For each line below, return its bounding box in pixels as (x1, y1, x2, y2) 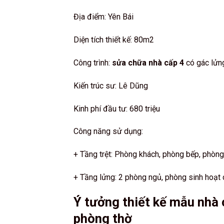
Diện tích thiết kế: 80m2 (73, 35, 154, 45)
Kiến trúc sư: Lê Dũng (73, 80, 148, 90)
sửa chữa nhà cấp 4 (112, 58, 184, 68)
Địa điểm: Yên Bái (73, 12, 133, 22)
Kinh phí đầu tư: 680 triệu (73, 103, 160, 113)
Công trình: (73, 58, 112, 68)
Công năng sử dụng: (73, 126, 143, 136)
